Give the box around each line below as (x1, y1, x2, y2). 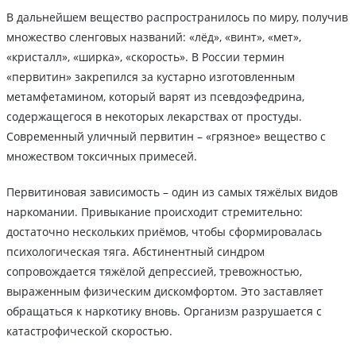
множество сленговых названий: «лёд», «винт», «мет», (6, 29, 301, 45)
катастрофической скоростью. (6, 323, 172, 339)
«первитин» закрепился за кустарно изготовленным (6, 69, 295, 85)
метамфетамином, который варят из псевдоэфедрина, (6, 89, 304, 105)
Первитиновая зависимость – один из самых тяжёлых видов (6, 184, 338, 200)
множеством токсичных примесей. (6, 149, 197, 164)
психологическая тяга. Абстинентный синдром (6, 244, 265, 260)
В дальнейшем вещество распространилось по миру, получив (6, 10, 348, 25)
